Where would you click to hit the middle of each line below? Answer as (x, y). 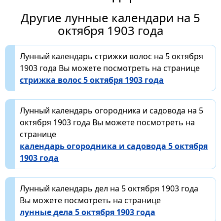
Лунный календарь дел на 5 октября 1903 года (109, 188)
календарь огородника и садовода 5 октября (114, 146)
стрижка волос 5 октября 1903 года (92, 80)
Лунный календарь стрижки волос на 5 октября (111, 56)
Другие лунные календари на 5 (110, 17)
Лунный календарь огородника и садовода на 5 (111, 110)
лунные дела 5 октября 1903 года (88, 212)
